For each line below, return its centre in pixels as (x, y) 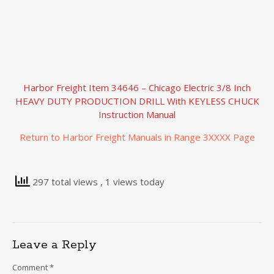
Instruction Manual (137, 114)
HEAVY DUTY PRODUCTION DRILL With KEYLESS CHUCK (137, 101)
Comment (31, 267)
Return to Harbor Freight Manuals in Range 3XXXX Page (137, 137)
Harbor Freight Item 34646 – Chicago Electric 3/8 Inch (137, 87)
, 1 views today (132, 181)
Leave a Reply (54, 245)
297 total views (65, 181)
